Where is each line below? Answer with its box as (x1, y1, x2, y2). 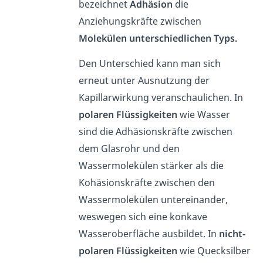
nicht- (219, 227, 246, 240)
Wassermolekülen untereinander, (79, 193, 228, 206)
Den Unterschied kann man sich (79, 56, 221, 70)
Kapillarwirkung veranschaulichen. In (79, 90, 244, 104)
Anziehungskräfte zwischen (79, 14, 202, 28)
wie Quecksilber (177, 244, 251, 257)
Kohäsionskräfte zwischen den (79, 176, 215, 189)
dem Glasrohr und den (79, 141, 180, 155)
